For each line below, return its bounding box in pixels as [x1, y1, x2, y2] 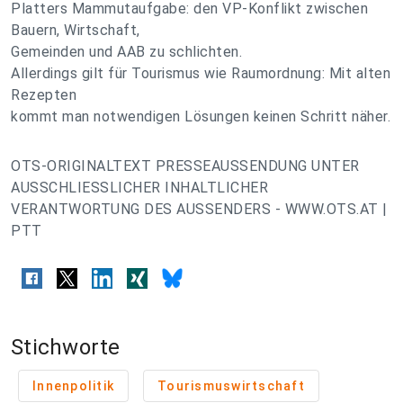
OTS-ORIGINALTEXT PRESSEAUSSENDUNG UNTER [11, 157, 360, 175]
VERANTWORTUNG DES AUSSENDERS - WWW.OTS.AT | [11, 201, 388, 218]
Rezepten [11, 86, 76, 103]
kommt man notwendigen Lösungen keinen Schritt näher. [11, 108, 390, 125]
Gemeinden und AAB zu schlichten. [11, 43, 242, 60]
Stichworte [11, 335, 121, 361]
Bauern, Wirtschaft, [11, 22, 140, 39]
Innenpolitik [32, 379, 114, 394]
